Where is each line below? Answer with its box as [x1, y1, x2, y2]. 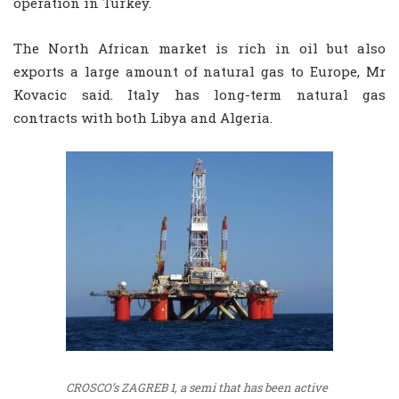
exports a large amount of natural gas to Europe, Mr [13, 62, 386, 81]
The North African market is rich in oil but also [13, 39, 386, 58]
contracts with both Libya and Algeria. [13, 109, 273, 127]
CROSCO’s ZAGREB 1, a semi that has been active [66, 379, 328, 396]
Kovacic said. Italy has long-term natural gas [13, 85, 386, 104]
